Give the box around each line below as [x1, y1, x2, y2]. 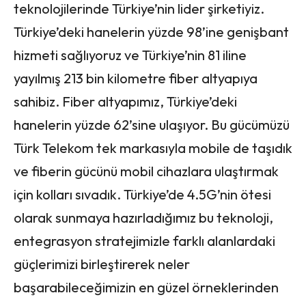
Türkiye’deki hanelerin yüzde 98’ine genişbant [14, 23, 289, 40]
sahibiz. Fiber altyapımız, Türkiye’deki [14, 92, 237, 110]
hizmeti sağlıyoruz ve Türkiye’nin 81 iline [14, 46, 247, 64]
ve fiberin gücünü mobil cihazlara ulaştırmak [14, 162, 279, 180]
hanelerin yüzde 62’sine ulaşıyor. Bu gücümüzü [14, 115, 290, 133]
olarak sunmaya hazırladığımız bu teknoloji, [14, 208, 273, 226]
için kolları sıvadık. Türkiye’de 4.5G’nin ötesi [14, 185, 271, 203]
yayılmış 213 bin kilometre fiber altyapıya [14, 69, 258, 87]
